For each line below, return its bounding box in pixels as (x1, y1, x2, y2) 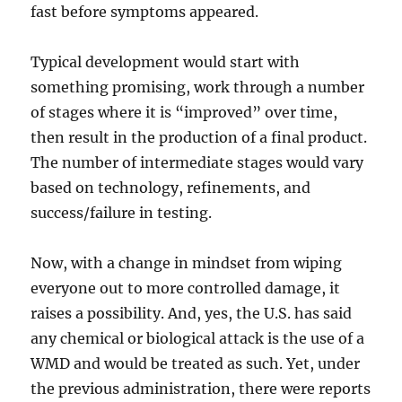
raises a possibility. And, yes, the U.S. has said (31, 304, 353, 323)
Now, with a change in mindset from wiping (31, 254, 343, 273)
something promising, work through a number (31, 78, 365, 97)
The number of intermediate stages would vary (31, 153, 364, 172)
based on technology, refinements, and (31, 179, 311, 197)
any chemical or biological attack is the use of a (31, 329, 365, 348)
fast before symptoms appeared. (31, 3, 259, 22)
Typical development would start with (31, 53, 301, 72)
